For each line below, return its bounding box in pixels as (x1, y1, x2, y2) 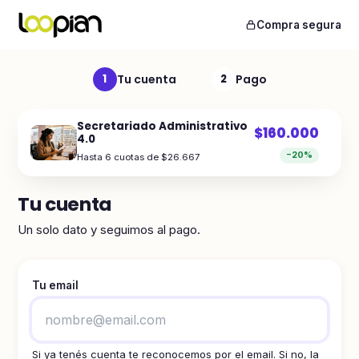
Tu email (32, 279, 79, 292)
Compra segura (256, 18, 341, 31)
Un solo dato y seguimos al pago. (18, 222, 200, 237)
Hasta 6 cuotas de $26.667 (77, 151, 200, 163)
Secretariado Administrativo (77, 119, 248, 134)
